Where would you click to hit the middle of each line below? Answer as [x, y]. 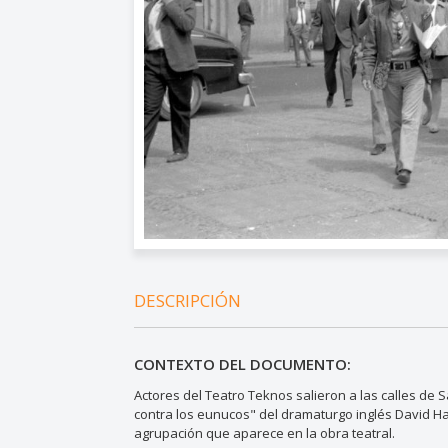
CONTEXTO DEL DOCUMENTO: [243, 364]
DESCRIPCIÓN [188, 301]
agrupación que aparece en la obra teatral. [265, 433]
